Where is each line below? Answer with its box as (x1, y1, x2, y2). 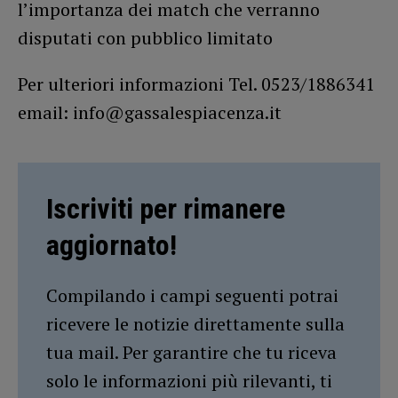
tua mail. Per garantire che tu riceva (46, 339, 337, 364)
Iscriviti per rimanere (46, 191, 285, 226)
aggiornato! (46, 227, 177, 262)
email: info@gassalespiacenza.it (18, 99, 282, 124)
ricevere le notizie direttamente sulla (46, 311, 345, 336)
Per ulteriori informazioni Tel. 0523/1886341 (18, 71, 375, 96)
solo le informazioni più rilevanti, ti (46, 368, 332, 393)
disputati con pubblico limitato (18, 25, 273, 50)
